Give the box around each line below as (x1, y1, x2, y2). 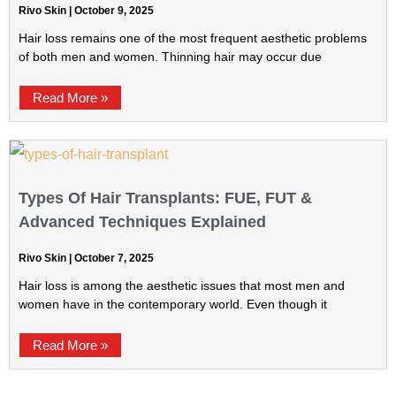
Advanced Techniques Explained (19, 213, 266, 231)
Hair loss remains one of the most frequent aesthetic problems (19, 31, 367, 45)
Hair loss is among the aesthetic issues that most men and (19, 278, 345, 293)
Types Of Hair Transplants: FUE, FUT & (19, 189, 312, 207)
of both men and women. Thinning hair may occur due (19, 49, 322, 64)
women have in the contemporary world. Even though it (19, 297, 327, 311)
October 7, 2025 (72, 252, 154, 264)
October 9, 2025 (72, 4, 154, 17)
